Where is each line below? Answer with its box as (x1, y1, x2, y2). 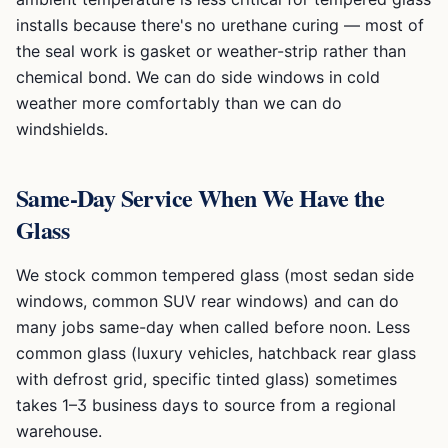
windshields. (16, 119, 108, 139)
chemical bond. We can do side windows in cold (16, 67, 380, 87)
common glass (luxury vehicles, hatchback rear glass (16, 343, 416, 363)
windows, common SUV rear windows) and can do (16, 291, 399, 311)
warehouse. (16, 421, 102, 441)
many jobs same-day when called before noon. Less (16, 317, 410, 337)
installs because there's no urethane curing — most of (16, 15, 424, 35)
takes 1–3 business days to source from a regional (16, 395, 396, 415)
